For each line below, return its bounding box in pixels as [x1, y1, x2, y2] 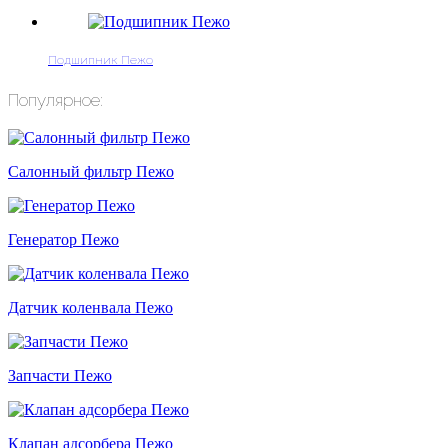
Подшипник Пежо [48, 52, 153, 67]
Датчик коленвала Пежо [8, 298, 173, 316]
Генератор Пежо [8, 230, 119, 248]
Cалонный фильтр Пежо [8, 162, 174, 180]
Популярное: [8, 89, 103, 110]
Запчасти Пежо [8, 366, 112, 384]
